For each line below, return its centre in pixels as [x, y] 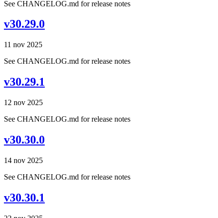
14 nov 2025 [23, 160]
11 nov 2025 [23, 45]
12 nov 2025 [23, 103]
